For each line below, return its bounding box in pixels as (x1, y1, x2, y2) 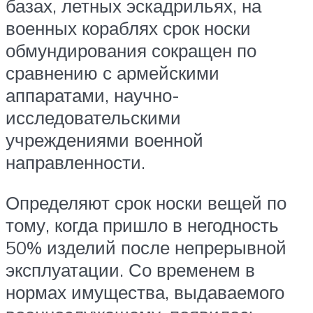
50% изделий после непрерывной (6, 235, 286, 259)
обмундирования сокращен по (6, 38, 256, 61)
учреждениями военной (6, 128, 203, 151)
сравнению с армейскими (6, 61, 219, 84)
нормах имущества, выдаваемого (6, 280, 284, 303)
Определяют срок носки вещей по (6, 191, 286, 214)
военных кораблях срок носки (6, 16, 251, 39)
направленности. (6, 150, 145, 173)
